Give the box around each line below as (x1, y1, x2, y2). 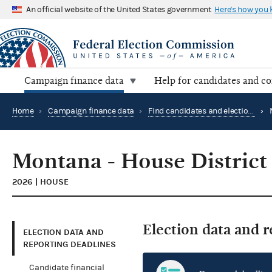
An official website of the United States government (26, 4, 211, 15)
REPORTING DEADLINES (23, 239, 116, 250)
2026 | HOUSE (12, 177, 69, 188)
